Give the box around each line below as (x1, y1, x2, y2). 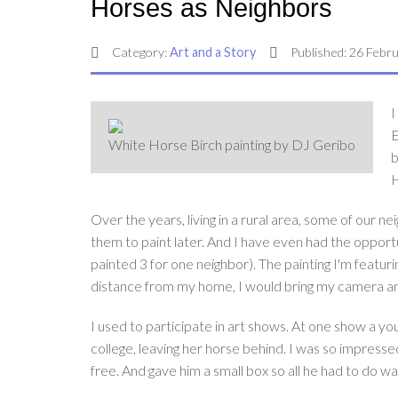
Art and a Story (170, 44, 256, 60)
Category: (109, 44, 170, 60)
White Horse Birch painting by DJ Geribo (108, 135, 355, 153)
